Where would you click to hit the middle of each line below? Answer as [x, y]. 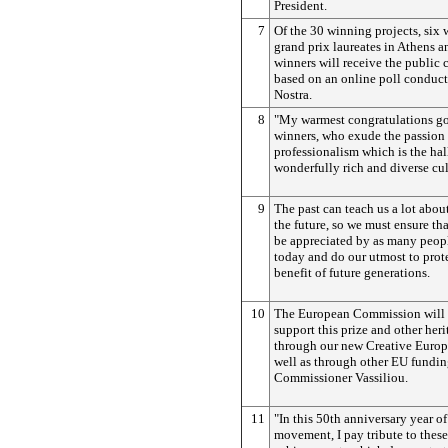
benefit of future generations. [352, 272]
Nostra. [293, 94]
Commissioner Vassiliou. [341, 377]
